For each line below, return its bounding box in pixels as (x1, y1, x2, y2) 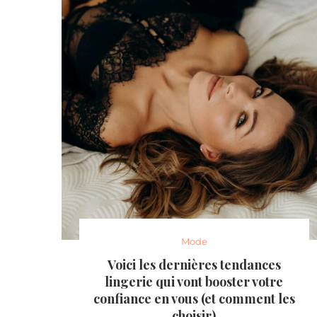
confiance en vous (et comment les (93, 290, 295, 308)
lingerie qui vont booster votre (105, 273, 284, 291)
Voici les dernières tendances (107, 256, 281, 274)
